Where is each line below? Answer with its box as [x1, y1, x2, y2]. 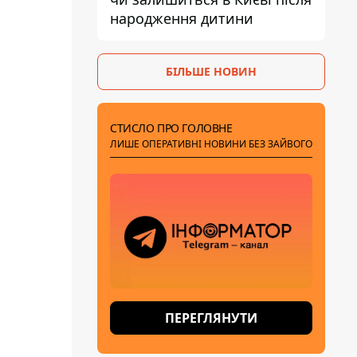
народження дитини [110, 9, 253, 28]
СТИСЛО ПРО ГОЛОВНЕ [110, 120, 233, 135]
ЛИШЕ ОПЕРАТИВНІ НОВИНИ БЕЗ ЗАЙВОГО [110, 137, 312, 151]
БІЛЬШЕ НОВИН [166, 64, 257, 79]
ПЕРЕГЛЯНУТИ [165, 309, 257, 327]
